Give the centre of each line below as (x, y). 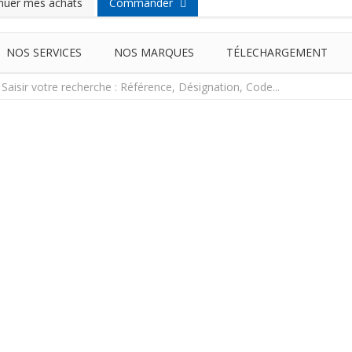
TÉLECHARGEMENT (277, 52)
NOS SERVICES (44, 52)
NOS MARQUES (154, 52)
